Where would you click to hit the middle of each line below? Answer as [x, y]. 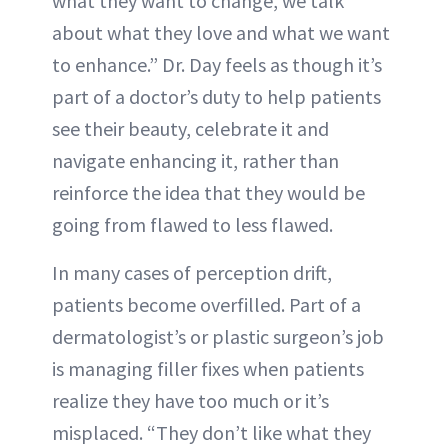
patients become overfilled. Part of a [206, 305]
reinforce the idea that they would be [208, 193]
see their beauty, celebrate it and [190, 129]
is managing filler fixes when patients [208, 369]
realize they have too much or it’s [190, 401]
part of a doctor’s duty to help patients [216, 97]
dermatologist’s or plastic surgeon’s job [218, 337]
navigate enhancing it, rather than [195, 161]
